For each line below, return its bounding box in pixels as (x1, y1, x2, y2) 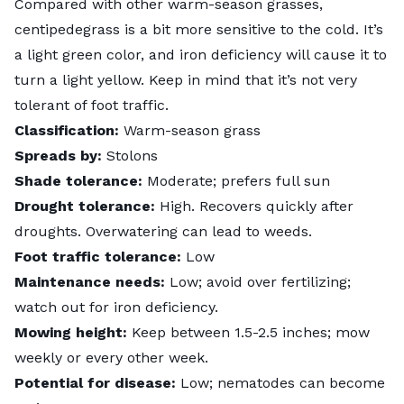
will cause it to (281, 45, 387, 63)
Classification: (14, 121, 119, 139)
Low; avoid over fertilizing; (170, 272, 351, 290)
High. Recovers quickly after (155, 197, 353, 215)
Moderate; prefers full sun (142, 171, 330, 189)
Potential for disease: (14, 373, 180, 391)
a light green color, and (14, 45, 179, 63)
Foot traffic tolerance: (14, 247, 181, 265)
